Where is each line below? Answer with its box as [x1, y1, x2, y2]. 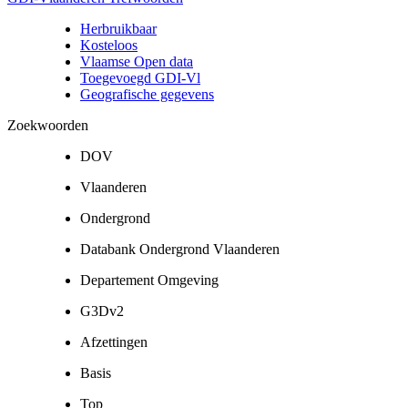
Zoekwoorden [7, 117, 88, 133]
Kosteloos [80, 36, 138, 53]
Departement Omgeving [80, 271, 219, 288]
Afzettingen [80, 333, 148, 350]
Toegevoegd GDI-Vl [80, 69, 200, 86]
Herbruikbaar [80, 20, 157, 36]
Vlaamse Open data [80, 53, 193, 69]
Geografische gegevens [80, 86, 214, 102]
